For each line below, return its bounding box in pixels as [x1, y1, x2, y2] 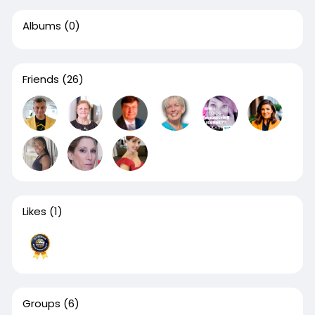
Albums [22, 18, 61, 33]
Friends [22, 71, 59, 86]
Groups [22, 295, 60, 311]
